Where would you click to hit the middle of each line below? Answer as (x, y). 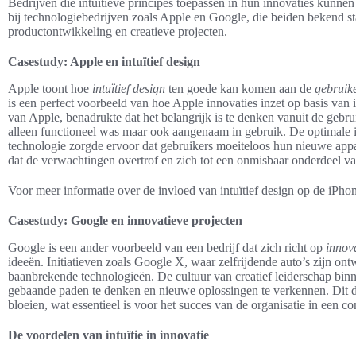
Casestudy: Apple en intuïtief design (104, 61)
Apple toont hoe (50, 88)
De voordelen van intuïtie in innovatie (108, 335)
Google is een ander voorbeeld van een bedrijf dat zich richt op (167, 247)
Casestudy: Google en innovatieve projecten (125, 220)
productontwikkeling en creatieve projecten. (118, 31)
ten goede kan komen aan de (240, 88)
